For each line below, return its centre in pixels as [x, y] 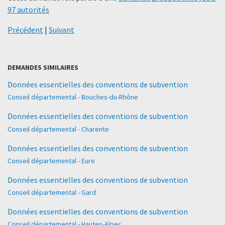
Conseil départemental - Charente [58, 129]
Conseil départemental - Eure [51, 160]
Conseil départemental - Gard [52, 192]
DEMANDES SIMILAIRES [43, 68]
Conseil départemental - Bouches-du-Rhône [73, 97]
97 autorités [28, 10]
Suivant [62, 30]
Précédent [25, 30]
